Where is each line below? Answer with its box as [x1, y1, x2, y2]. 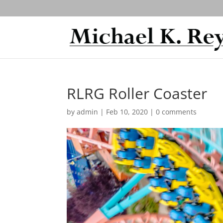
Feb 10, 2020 [106, 107, 148, 116]
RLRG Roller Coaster [67, 83, 208, 104]
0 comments [156, 107, 197, 116]
